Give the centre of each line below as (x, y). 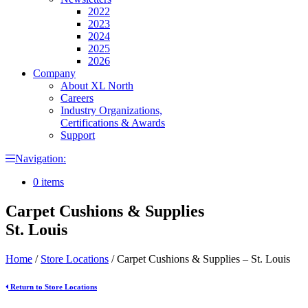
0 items (48, 181)
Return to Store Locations (53, 286)
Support (78, 135)
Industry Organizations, (111, 110)
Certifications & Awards (113, 122)
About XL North (97, 85)
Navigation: (41, 158)
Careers (77, 98)
